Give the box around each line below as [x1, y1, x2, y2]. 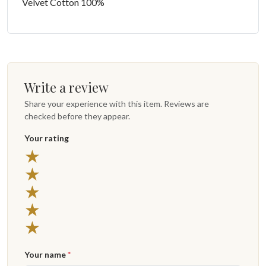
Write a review [24, 78, 109, 96]
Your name [24, 249, 68, 260]
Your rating [24, 133, 69, 144]
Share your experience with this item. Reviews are [24, 99, 209, 109]
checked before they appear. [24, 111, 130, 122]
